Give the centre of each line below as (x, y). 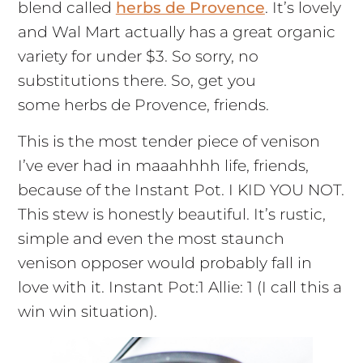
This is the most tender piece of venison (169, 141)
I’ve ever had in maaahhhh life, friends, (163, 165)
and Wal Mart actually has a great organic (176, 32)
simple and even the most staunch (151, 238)
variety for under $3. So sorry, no (138, 56)
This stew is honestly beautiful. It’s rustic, (171, 214)
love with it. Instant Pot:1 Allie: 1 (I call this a (179, 287)
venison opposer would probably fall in (164, 263)
